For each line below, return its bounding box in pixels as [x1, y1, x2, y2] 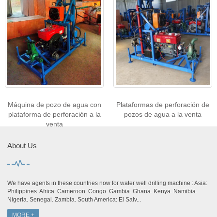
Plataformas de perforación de [116, 101, 209, 109]
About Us [7, 141, 37, 150]
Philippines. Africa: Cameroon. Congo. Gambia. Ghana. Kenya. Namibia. [7, 188, 197, 195]
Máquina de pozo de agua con [7, 101, 101, 109]
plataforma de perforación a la [8, 110, 101, 119]
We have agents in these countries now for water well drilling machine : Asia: [7, 180, 207, 187]
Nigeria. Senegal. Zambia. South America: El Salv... [7, 196, 141, 203]
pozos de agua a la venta [124, 110, 201, 119]
